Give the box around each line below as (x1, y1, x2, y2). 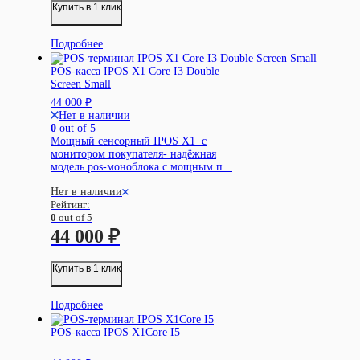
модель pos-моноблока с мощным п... (51, 161, 232, 173)
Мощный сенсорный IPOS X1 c (51, 135, 207, 147)
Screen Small (51, 78, 111, 90)
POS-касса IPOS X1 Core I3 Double (51, 65, 219, 77)
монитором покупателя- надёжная (51, 148, 216, 160)
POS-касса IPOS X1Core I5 (51, 326, 180, 338)
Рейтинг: (51, 198, 90, 211)
